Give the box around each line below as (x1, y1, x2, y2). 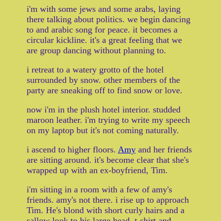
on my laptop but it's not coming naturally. (27, 125, 179, 136)
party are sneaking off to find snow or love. (27, 85, 183, 96)
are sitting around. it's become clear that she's (27, 155, 189, 165)
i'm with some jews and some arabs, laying (27, 4, 181, 14)
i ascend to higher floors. (27, 145, 118, 155)
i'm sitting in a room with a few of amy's (27, 184, 172, 195)
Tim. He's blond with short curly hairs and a (27, 205, 184, 216)
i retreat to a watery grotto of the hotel (27, 65, 164, 75)
